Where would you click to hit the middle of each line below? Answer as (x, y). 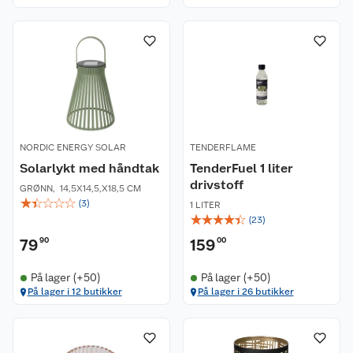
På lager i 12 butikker (74, 292)
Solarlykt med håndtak (89, 168)
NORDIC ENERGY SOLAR (73, 147)
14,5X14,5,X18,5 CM (100, 188)
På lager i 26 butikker (245, 292)
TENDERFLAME (223, 147)
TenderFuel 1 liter (242, 168)
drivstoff (217, 185)
